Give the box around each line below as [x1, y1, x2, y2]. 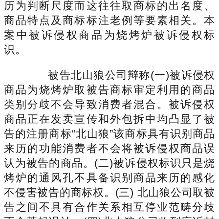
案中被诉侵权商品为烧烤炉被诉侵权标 [4, 28, 215, 41]
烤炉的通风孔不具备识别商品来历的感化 [4, 171, 215, 184]
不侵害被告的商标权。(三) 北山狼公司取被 [4, 186, 215, 198]
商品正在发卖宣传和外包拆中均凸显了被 [4, 112, 215, 125]
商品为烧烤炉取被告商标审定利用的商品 [4, 83, 215, 96]
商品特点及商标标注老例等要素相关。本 [4, 14, 215, 26]
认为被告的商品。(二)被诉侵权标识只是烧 [4, 156, 215, 169]
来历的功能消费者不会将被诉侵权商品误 [4, 142, 215, 154]
